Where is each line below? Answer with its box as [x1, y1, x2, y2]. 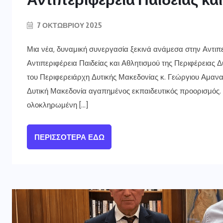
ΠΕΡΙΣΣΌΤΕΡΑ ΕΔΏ [34, 132, 105, 142]
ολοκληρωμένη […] [27, 100, 88, 110]
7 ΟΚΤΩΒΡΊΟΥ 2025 [35, 20, 102, 29]
